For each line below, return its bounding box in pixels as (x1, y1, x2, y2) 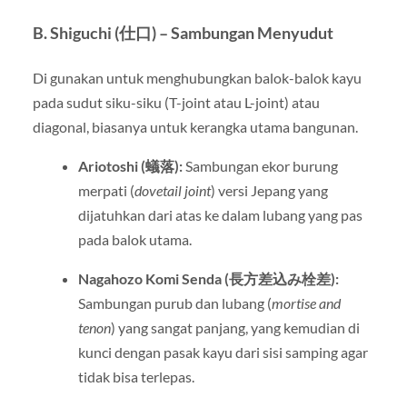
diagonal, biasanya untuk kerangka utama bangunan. (32, 118, 358, 136)
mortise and (271, 294, 341, 313)
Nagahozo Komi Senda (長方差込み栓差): (77, 270, 339, 288)
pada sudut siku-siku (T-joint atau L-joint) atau (32, 94, 320, 112)
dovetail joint (134, 182, 211, 200)
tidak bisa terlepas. (77, 368, 194, 386)
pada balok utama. (77, 231, 192, 249)
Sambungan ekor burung (182, 157, 338, 175)
